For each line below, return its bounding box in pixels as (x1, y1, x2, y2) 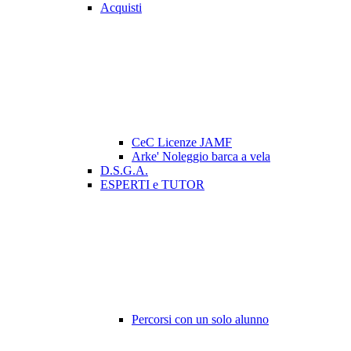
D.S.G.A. (100, 164, 148, 178)
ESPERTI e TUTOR (100, 178, 204, 192)
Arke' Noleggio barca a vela (132, 150, 270, 164)
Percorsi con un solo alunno (132, 313, 269, 327)
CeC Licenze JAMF (132, 136, 232, 150)
